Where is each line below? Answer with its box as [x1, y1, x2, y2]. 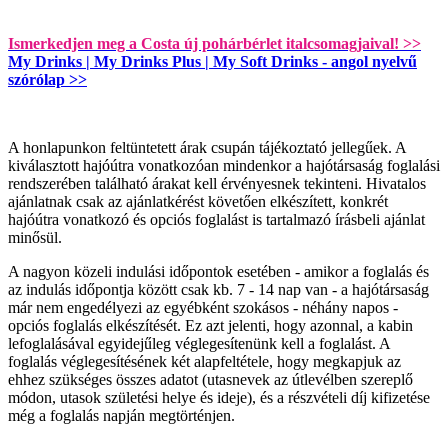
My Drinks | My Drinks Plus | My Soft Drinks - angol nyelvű [8, 53, 417, 71]
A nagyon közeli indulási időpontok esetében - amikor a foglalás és [8, 263, 429, 281]
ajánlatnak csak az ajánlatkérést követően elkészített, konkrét [8, 193, 388, 211]
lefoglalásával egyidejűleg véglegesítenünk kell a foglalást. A [8, 335, 390, 353]
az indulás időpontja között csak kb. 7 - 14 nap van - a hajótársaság [8, 281, 429, 299]
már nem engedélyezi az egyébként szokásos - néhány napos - [8, 299, 398, 317]
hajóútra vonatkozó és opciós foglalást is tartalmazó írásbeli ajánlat [8, 211, 425, 229]
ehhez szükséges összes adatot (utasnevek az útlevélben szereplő [8, 371, 413, 389]
